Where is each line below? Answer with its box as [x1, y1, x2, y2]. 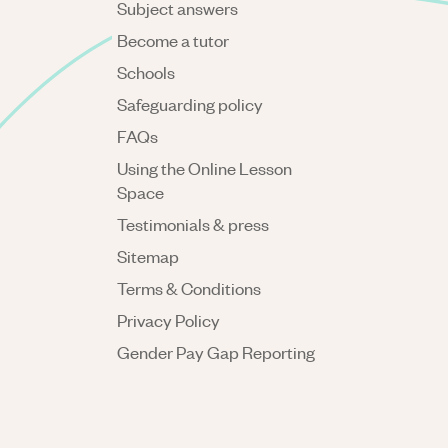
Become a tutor [117, 29, 229, 51]
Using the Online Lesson [117, 157, 292, 179]
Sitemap [117, 245, 179, 267]
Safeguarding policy [117, 93, 263, 115]
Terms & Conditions [117, 277, 261, 299]
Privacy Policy [117, 309, 220, 331]
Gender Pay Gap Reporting [117, 341, 315, 363]
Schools [117, 61, 175, 83]
